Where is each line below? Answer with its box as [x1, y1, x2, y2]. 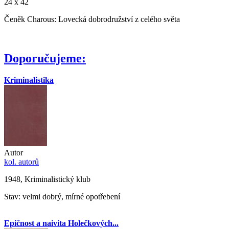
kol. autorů [4, 157, 39, 166]
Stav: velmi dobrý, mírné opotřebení [4, 192, 120, 201]
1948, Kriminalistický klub [4, 174, 90, 184]
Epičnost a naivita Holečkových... [4, 218, 119, 227]
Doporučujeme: [4, 52, 86, 65]
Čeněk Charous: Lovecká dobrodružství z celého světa [4, 15, 180, 24]
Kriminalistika [4, 75, 54, 84]
